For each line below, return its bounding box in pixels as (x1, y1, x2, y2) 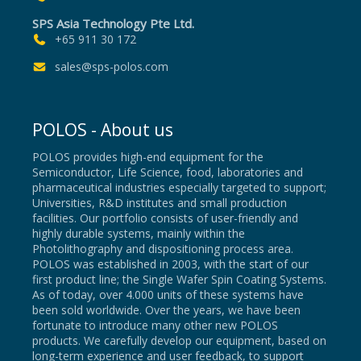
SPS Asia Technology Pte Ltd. (32, 15, 194, 31)
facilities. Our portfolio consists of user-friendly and (32, 210, 298, 226)
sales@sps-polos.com (54, 59, 168, 75)
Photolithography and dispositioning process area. (32, 241, 293, 257)
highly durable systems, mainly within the (32, 226, 245, 242)
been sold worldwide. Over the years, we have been (32, 302, 301, 318)
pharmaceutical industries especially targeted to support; (32, 180, 326, 196)
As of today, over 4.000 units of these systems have (32, 287, 304, 303)
